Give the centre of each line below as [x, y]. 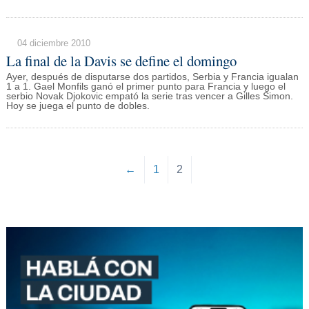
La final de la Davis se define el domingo [121, 60]
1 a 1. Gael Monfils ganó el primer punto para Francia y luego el [146, 87]
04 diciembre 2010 [53, 43]
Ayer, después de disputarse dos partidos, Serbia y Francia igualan [152, 77]
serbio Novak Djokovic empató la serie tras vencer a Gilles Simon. [149, 97]
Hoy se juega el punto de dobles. [78, 106]
